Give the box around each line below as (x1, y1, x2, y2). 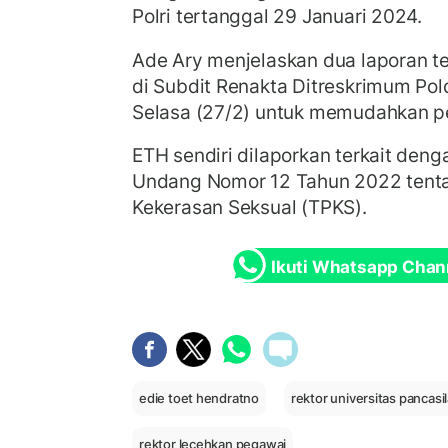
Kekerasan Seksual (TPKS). (132, 195, 367, 220)
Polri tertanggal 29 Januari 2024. (132, 4, 423, 29)
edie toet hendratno (139, 389, 260, 406)
